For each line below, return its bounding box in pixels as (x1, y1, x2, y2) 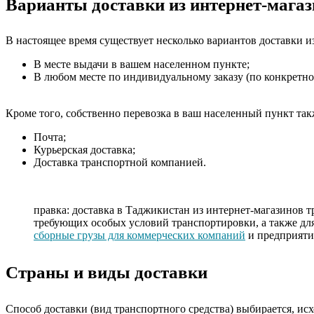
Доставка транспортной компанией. (34, 156, 206, 169)
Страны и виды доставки (6, 263, 207, 282)
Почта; (34, 131, 66, 144)
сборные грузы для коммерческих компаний (34, 229, 245, 242)
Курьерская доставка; (34, 144, 135, 156)
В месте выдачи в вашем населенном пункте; (34, 58, 250, 71)
